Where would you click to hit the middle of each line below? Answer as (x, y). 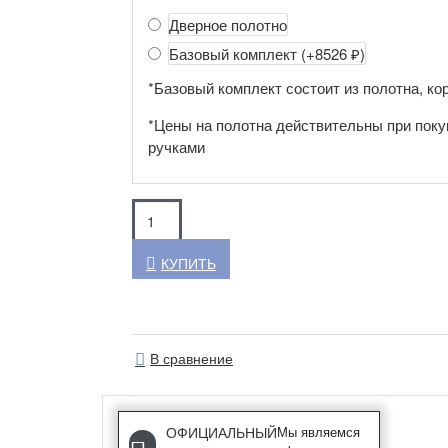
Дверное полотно (228, 25)
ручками (176, 147)
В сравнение (191, 358)
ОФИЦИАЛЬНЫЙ (221, 432)
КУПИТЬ (188, 263)
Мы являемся (318, 432)
